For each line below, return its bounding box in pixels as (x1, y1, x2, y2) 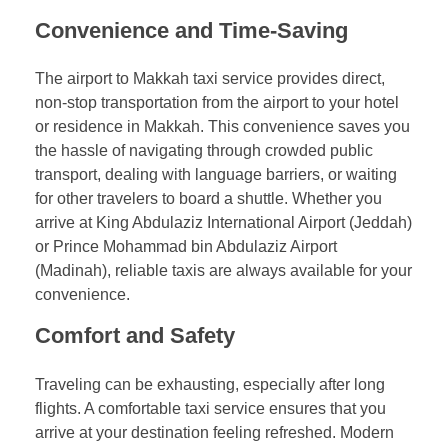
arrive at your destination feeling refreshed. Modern (35, 423, 394, 441)
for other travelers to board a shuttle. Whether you (35, 190, 382, 208)
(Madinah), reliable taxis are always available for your (35, 262, 412, 280)
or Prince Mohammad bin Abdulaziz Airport (35, 238, 337, 256)
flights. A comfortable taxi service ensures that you (35, 399, 386, 417)
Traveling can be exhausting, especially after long (35, 375, 385, 393)
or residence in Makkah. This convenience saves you (35, 118, 410, 136)
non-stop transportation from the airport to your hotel (35, 94, 399, 112)
